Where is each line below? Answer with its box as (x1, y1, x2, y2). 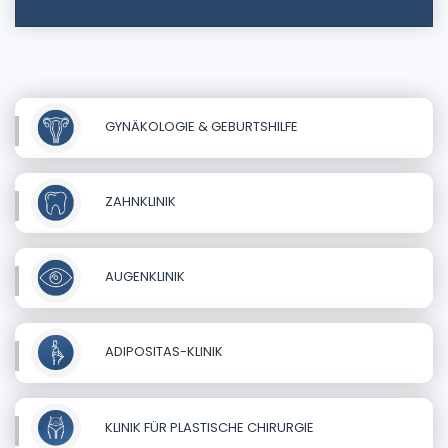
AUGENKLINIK (102, 267, 185, 287)
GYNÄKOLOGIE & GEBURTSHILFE (102, 117, 298, 137)
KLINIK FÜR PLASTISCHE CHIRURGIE (102, 417, 314, 437)
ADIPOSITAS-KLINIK (102, 342, 223, 362)
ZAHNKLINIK (102, 192, 176, 212)
